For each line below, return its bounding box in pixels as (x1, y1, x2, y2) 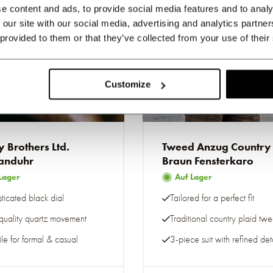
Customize (105, 79, 151, 90)
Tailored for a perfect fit (170, 192, 254, 204)
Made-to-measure (180, 94, 240, 104)
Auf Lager (175, 172, 211, 182)
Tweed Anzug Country (162, 140, 271, 154)
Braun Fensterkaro (162, 154, 253, 168)
